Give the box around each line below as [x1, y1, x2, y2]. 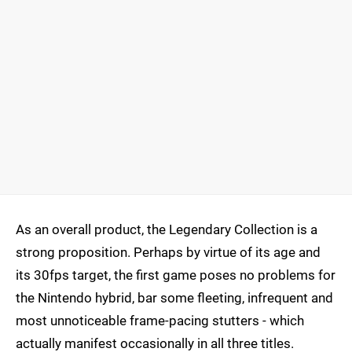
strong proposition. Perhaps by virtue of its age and [16, 244, 321, 261]
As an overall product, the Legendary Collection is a [16, 222, 317, 238]
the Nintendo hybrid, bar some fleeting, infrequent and [16, 290, 333, 306]
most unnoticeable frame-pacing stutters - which [16, 313, 304, 329]
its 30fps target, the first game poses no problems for [16, 267, 335, 284]
